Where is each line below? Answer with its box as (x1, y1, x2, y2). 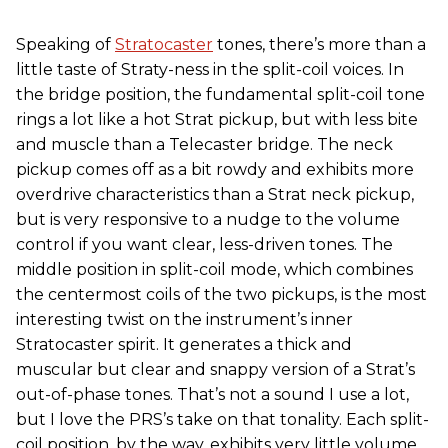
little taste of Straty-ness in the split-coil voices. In (16, 60, 404, 80)
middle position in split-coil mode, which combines (16, 260, 413, 280)
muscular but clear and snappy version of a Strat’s (16, 360, 415, 380)
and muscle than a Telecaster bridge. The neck (16, 135, 393, 155)
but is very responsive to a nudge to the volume (16, 210, 400, 230)
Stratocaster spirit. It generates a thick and (16, 335, 352, 355)
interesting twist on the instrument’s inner (16, 310, 353, 330)
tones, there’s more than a (213, 35, 426, 55)
